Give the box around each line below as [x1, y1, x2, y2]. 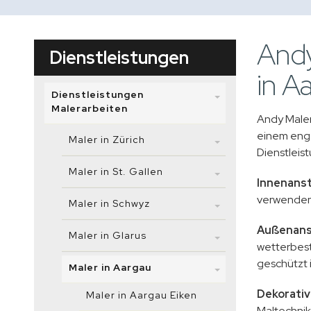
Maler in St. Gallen [69, 165, 163, 178]
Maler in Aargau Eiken [86, 289, 197, 301]
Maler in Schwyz [69, 197, 150, 210]
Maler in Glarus [69, 229, 146, 242]
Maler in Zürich [69, 133, 145, 146]
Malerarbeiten [51, 102, 128, 115]
